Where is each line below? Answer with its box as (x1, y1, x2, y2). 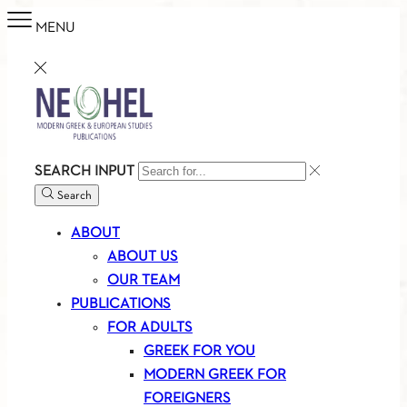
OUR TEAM (107, 273, 180, 289)
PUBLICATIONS (71, 297, 171, 313)
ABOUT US (107, 250, 178, 265)
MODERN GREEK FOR (144, 368, 286, 383)
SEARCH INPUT (35, 164, 134, 180)
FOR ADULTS (107, 321, 193, 336)
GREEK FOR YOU (144, 344, 255, 360)
